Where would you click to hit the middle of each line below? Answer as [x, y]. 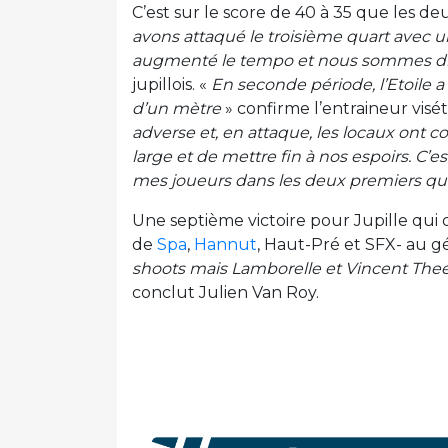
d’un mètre [176, 109]
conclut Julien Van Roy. [225, 293]
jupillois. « [171, 85]
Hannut [225, 245]
